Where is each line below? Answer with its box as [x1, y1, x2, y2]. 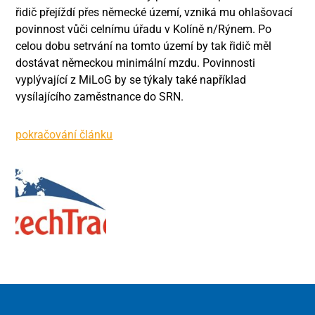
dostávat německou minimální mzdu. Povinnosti [15, 56, 256, 70]
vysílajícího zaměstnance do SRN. [15, 90, 184, 103]
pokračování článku [15, 128, 113, 141]
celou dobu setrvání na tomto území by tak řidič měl [15, 39, 272, 53]
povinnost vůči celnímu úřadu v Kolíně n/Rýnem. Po [15, 22, 272, 36]
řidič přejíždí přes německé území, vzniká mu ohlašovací [15, 6, 293, 19]
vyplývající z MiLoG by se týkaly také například [15, 73, 247, 86]
